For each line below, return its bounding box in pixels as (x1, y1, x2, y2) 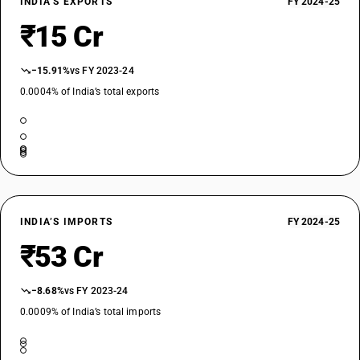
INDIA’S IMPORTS (20, 216, 112, 227)
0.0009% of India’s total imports (20, 306, 162, 317)
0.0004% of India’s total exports (20, 86, 160, 97)
